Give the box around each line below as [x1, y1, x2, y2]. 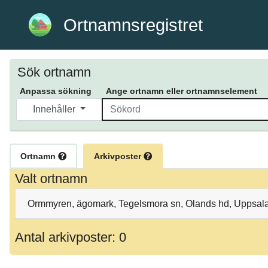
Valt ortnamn [15, 171, 87, 187]
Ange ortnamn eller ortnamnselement [106, 86, 257, 96]
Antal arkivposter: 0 [15, 229, 126, 245]
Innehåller [32, 104, 78, 115]
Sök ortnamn [17, 65, 91, 80]
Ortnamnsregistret [63, 15, 203, 35]
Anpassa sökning [20, 86, 92, 96]
